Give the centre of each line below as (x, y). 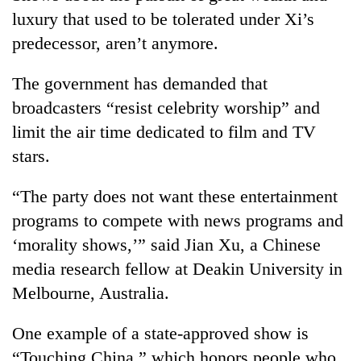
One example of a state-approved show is (160, 333)
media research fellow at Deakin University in (177, 268)
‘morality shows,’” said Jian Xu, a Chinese (166, 244)
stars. (31, 156)
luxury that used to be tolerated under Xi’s (163, 19)
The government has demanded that (140, 83)
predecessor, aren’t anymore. (115, 43)
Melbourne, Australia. (91, 293)
